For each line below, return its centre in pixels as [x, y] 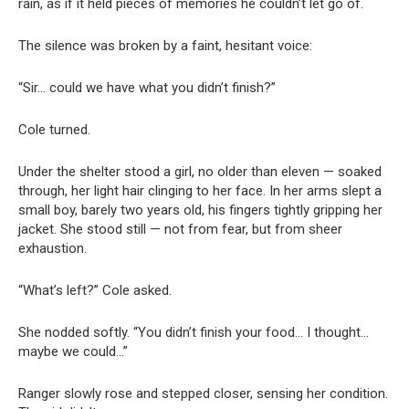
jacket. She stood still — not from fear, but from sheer [180, 229]
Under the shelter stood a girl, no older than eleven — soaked [200, 171]
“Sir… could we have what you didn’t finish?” [147, 87]
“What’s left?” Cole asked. [95, 290]
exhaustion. [52, 248]
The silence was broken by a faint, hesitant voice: [165, 45]
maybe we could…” [73, 351]
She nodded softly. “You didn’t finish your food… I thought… [194, 332]
